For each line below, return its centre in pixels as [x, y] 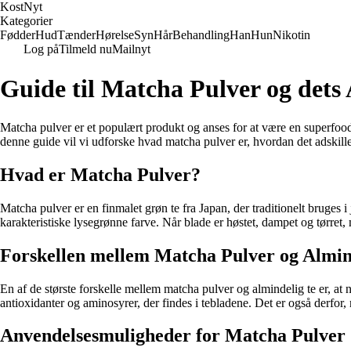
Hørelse [115, 35]
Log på [41, 49]
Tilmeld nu [85, 49]
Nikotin [291, 35]
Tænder [76, 35]
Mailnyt [131, 49]
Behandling [201, 35]
